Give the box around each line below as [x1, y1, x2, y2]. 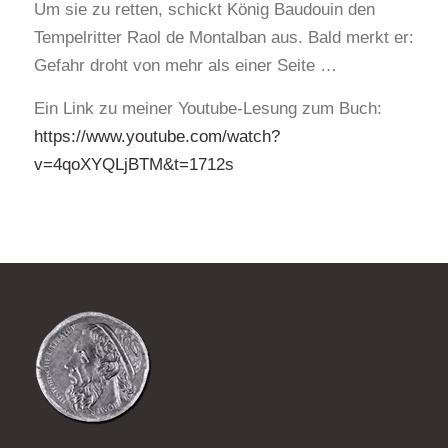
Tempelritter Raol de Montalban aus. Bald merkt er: [33, 28, 414, 48]
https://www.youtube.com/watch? [33, 126, 280, 146]
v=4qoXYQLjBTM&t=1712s [33, 154, 234, 174]
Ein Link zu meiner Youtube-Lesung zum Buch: [33, 98, 382, 118]
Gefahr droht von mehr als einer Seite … [33, 56, 337, 76]
